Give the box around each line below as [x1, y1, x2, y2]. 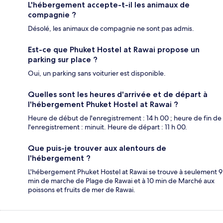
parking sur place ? [28, 55, 98, 65]
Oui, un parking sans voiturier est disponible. [28, 69, 166, 78]
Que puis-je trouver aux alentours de [28, 143, 166, 153]
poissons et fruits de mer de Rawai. [28, 185, 135, 195]
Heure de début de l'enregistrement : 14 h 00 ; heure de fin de [28, 113, 222, 123]
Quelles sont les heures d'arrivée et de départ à [28, 90, 208, 100]
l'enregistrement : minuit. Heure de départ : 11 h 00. [28, 122, 187, 132]
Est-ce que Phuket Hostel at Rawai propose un [28, 45, 200, 55]
